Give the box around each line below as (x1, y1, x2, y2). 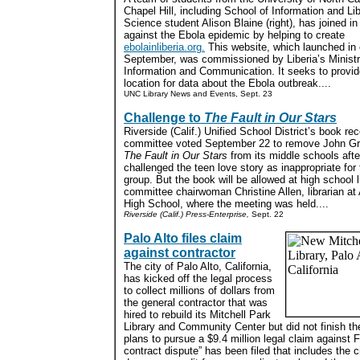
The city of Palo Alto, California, (124, 260, 272, 272)
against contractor (124, 246, 235, 260)
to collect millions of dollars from (124, 284, 275, 297)
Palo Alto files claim (124, 231, 242, 245)
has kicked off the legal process (124, 272, 272, 284)
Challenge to (124, 111, 204, 125)
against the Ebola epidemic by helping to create (124, 29, 345, 41)
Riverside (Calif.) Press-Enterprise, (124, 210, 249, 219)
